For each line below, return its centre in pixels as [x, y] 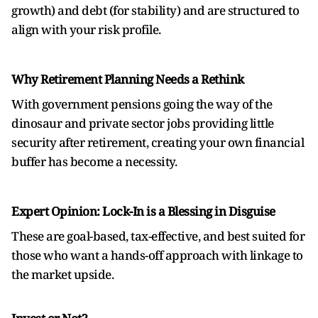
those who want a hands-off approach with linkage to [157, 255]
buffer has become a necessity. [94, 161]
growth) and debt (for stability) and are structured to [155, 10]
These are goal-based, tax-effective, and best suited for [158, 236]
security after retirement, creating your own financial [158, 142]
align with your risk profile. [86, 29]
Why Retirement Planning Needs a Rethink [128, 79]
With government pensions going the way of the [142, 104]
